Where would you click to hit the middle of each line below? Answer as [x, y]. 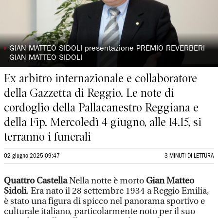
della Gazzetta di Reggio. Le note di [89, 93]
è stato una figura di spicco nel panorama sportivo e [104, 201]
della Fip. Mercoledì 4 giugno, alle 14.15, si [103, 122]
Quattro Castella [36, 181]
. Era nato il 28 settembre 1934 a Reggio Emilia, [118, 191]
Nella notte [90, 181]
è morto [130, 181]
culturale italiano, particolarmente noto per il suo [100, 211]
